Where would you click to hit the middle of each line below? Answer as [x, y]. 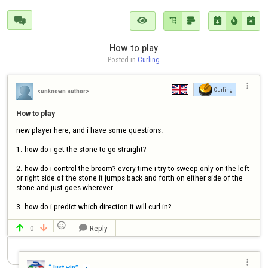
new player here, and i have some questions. [89, 130]
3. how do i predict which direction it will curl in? [94, 206]
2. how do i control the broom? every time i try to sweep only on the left [133, 168]
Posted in [123, 60]
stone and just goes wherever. [65, 187]
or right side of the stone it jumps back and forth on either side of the [129, 177]
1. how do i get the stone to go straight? [81, 149]
